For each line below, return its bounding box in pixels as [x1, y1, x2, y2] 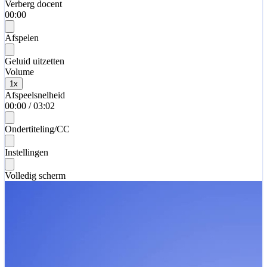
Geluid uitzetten [5, 56, 64, 67]
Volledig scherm [5, 170, 66, 181]
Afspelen [5, 33, 39, 44]
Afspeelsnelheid [5, 90, 65, 101]
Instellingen [5, 147, 48, 158]
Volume [5, 67, 34, 77]
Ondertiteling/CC [5, 124, 70, 135]
